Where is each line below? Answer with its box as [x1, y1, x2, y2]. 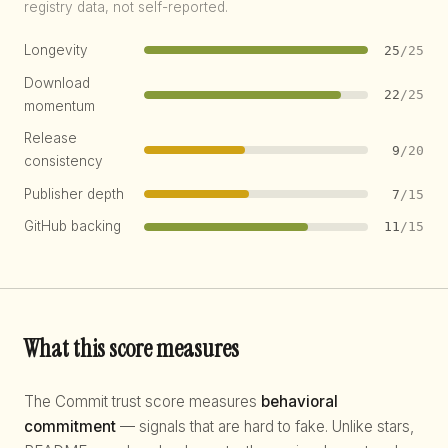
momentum [24, 97, 95, 114]
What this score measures [24, 332, 239, 364]
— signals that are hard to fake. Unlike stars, [116, 416, 414, 436]
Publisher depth [24, 185, 124, 202]
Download [24, 74, 90, 91]
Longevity [24, 41, 88, 58]
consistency [24, 153, 103, 170]
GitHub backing [24, 218, 121, 235]
